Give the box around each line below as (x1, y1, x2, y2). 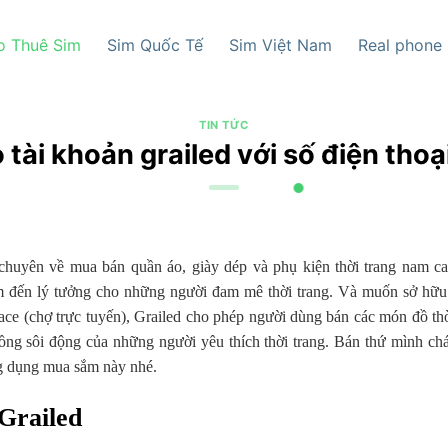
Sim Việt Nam (228, 35, 332, 55)
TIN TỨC (199, 118, 249, 132)
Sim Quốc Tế (106, 35, 203, 55)
